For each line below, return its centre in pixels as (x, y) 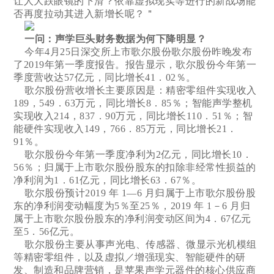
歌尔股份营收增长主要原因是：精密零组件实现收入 (135, 90)
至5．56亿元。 (47, 231)
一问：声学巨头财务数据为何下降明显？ (116, 39)
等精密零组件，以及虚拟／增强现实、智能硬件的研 (130, 257)
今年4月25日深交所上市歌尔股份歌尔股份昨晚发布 (133, 51)
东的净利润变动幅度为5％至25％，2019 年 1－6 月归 (132, 206)
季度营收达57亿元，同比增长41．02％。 (105, 77)
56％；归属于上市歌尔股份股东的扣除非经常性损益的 (135, 167)
